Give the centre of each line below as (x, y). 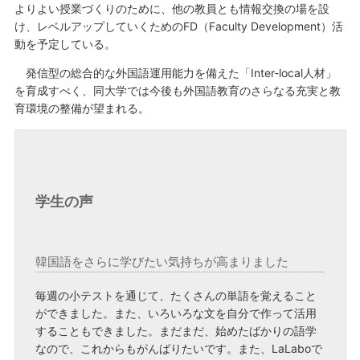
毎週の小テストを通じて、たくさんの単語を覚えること (176, 295)
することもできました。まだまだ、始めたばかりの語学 (176, 330)
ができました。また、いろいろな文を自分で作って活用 (176, 313)
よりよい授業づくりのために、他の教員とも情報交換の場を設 (172, 9)
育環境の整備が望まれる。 (82, 108)
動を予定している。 (65, 44)
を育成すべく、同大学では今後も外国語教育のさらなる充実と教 (177, 91)
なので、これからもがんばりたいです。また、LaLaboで (178, 348)
